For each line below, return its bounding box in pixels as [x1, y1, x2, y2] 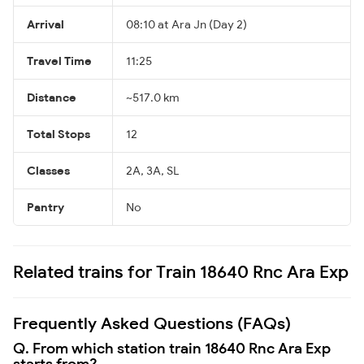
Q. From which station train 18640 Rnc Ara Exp [13, 338, 331, 357]
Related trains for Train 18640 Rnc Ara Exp [13, 260, 349, 282]
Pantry [27, 199, 64, 214]
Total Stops [27, 126, 90, 141]
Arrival [27, 16, 64, 32]
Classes [27, 162, 70, 178]
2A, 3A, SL [126, 162, 179, 178]
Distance [27, 89, 76, 105]
